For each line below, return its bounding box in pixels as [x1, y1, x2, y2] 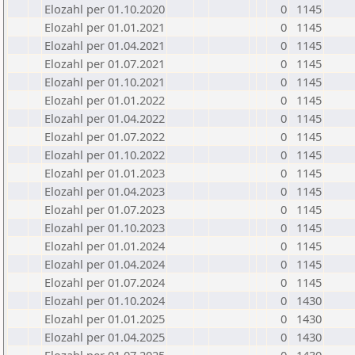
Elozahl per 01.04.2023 [44, 183, 165, 199]
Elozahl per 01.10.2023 [44, 219, 165, 235]
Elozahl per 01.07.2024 [44, 274, 165, 290]
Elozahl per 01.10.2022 [44, 147, 165, 162]
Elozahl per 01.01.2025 [44, 311, 165, 326]
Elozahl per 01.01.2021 [44, 19, 165, 35]
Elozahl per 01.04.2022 [44, 110, 165, 126]
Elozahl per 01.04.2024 [44, 256, 165, 272]
